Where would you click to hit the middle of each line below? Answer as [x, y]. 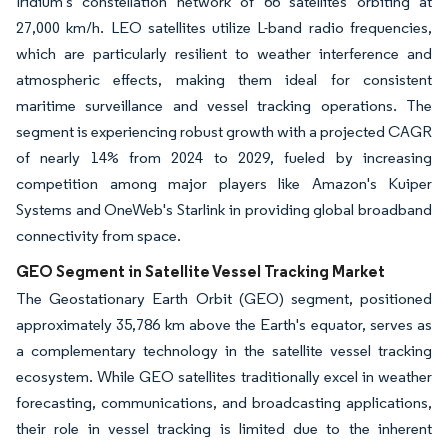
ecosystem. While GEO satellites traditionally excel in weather [224, 377]
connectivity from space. [98, 236]
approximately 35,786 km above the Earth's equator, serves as [224, 325]
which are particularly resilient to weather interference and [224, 54]
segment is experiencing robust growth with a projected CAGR [224, 132]
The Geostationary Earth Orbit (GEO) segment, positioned [224, 299]
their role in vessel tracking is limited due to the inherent [224, 429]
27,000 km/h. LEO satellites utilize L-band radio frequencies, [224, 28]
